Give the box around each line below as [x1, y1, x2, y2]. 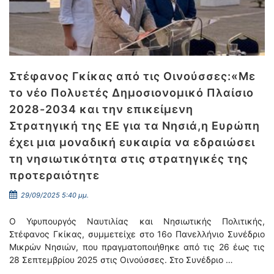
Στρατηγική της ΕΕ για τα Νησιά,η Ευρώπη [9, 119, 260, 132]
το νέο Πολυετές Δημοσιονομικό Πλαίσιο [9, 86, 254, 99]
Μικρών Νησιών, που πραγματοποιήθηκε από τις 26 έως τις [9, 242, 265, 252]
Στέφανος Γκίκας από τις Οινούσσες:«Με [9, 70, 256, 83]
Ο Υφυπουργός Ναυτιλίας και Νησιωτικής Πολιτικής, [9, 216, 265, 226]
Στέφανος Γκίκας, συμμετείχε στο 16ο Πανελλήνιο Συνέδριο [9, 229, 265, 239]
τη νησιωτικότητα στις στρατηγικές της [9, 152, 248, 165]
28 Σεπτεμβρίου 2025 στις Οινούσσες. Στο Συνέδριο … [9, 254, 233, 265]
